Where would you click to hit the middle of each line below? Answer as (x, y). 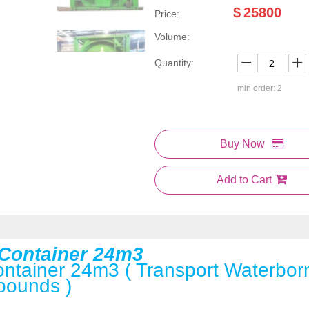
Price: (167, 14)
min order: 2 (259, 88)
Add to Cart (244, 180)
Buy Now (242, 144)
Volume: (172, 37)
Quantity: (174, 63)
